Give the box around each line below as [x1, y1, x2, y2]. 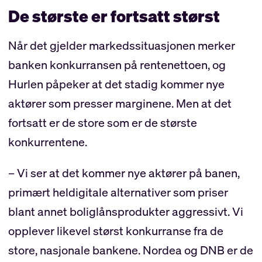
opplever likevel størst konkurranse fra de [8, 223, 223, 239]
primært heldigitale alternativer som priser [8, 184, 228, 201]
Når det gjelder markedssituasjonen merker [8, 37, 235, 54]
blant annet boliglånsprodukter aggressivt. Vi [8, 204, 243, 220]
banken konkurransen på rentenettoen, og [8, 57, 226, 73]
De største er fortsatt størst [8, 5, 220, 27]
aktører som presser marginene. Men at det [8, 95, 232, 112]
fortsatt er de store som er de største [8, 115, 197, 131]
